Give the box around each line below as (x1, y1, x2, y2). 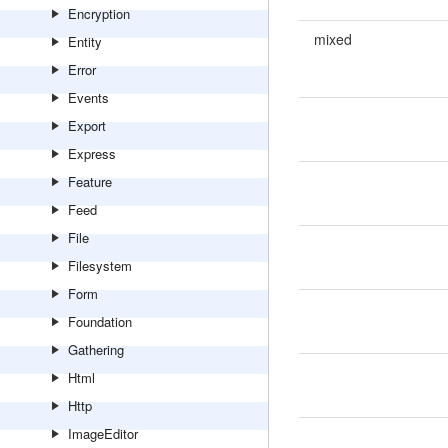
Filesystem (68, 256, 132, 275)
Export (68, 116, 106, 135)
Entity (68, 32, 102, 51)
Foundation (68, 312, 132, 331)
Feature (68, 172, 112, 191)
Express (68, 144, 116, 163)
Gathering (68, 340, 124, 359)
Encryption (68, 4, 130, 23)
